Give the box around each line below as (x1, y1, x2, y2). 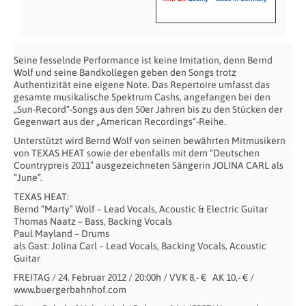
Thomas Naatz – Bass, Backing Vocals (14, 215, 172, 227)
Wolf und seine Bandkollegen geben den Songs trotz (14, 66, 236, 78)
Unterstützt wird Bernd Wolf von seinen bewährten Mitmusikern (14, 135, 286, 146)
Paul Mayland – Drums (14, 227, 109, 239)
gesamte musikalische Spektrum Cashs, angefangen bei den (14, 91, 270, 102)
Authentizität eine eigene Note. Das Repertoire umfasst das (14, 79, 270, 90)
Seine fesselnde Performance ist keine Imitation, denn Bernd (14, 54, 273, 66)
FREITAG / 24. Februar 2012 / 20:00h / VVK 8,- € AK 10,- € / (14, 271, 254, 283)
